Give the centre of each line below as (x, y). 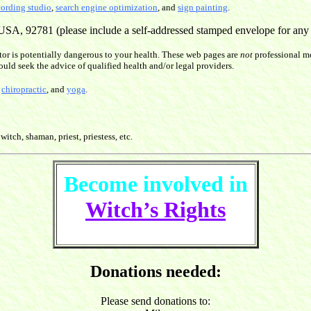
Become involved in (155, 184)
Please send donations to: (155, 301)
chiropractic (24, 90)
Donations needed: (155, 272)
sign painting (203, 8)
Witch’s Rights (155, 210)
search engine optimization (107, 8)
